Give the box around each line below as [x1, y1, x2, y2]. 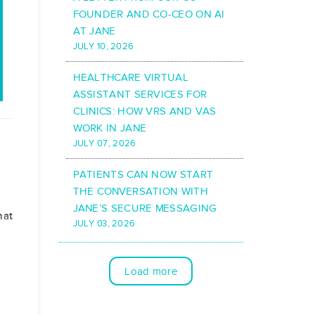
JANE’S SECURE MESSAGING [72, 202, 217, 215]
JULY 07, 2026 [72, 138, 136, 150]
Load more [124, 264, 178, 278]
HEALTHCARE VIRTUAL [72, 71, 188, 84]
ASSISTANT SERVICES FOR [72, 88, 207, 101]
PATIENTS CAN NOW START [72, 168, 214, 181]
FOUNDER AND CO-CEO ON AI [72, 8, 225, 21]
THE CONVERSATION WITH [72, 185, 208, 198]
